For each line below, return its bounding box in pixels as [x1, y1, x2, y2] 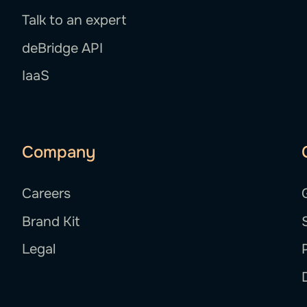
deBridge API [22, 39, 103, 57]
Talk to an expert [22, 12, 127, 29]
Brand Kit [22, 212, 80, 230]
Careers [22, 185, 71, 203]
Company [22, 142, 96, 163]
